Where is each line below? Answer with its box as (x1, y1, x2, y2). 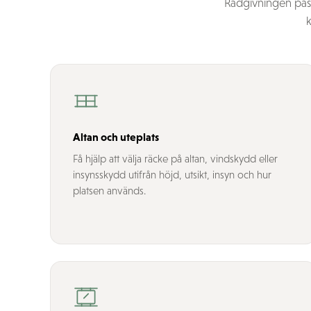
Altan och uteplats (73, 131, 159, 143)
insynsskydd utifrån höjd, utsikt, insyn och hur (73, 169, 271, 180)
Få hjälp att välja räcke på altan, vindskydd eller (73, 153, 278, 165)
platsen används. (73, 185, 146, 196)
